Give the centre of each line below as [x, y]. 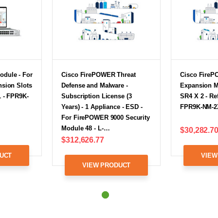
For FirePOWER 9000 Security [106, 117]
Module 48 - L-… [86, 128]
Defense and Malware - [95, 85]
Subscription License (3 [97, 96]
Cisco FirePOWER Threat [99, 74]
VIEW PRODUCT [107, 165]
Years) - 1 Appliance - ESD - [102, 107]
